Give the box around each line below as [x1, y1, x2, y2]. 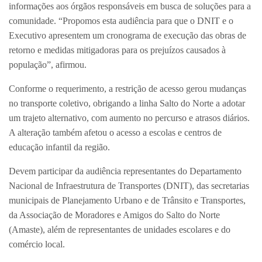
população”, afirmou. [9, 60, 87, 70]
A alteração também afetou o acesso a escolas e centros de [9, 127, 222, 138]
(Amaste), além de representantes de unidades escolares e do [9, 225, 230, 235]
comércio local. [9, 239, 65, 250]
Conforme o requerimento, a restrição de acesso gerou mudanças [9, 84, 246, 94]
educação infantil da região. [9, 142, 110, 153]
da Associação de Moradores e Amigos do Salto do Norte [9, 210, 220, 220]
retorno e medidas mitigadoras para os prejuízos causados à [9, 45, 226, 56]
